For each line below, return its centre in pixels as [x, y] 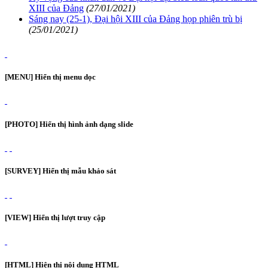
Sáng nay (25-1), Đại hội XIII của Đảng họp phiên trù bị [135, 19]
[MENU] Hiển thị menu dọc [50, 77]
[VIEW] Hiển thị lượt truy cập [55, 218]
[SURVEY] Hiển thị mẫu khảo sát [60, 170]
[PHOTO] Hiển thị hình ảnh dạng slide [69, 124]
